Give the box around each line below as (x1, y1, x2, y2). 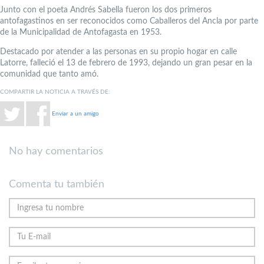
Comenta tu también (9, 179, 104, 190)
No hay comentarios (9, 146, 103, 157)
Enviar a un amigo (52, 110, 99, 117)
